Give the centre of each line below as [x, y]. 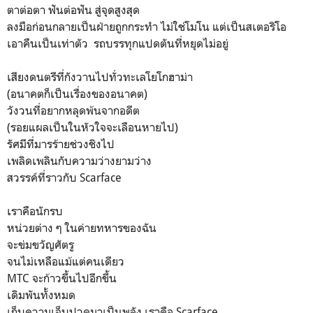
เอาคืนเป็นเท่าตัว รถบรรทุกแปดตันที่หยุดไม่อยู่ [118, 43]
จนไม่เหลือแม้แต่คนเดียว [66, 261]
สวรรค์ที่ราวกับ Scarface [64, 177]
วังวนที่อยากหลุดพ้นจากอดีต [73, 110]
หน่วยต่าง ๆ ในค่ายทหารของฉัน [82, 227]
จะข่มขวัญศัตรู [41, 244]
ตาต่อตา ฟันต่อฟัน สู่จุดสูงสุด [73, 9]
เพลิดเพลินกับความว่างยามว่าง [79, 160]
